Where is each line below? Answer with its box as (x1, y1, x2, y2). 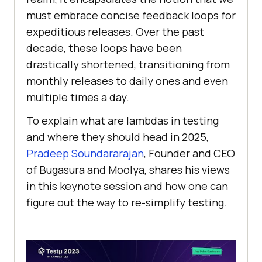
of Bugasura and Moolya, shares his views (26, 163, 230, 177)
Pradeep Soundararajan (26, 146, 144, 161)
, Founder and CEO (144, 146, 235, 161)
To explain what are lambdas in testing (26, 113, 219, 128)
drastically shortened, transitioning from (26, 57, 230, 72)
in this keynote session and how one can (26, 179, 228, 194)
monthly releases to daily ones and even (26, 74, 228, 88)
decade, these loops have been (26, 41, 182, 56)
